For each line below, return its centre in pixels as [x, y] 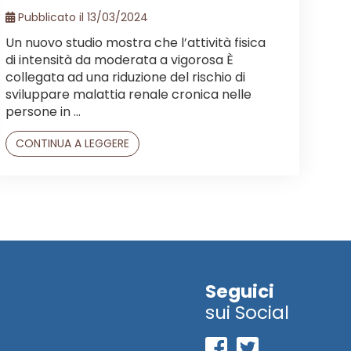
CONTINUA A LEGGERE [72, 143]
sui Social [247, 312]
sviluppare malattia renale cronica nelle [128, 94]
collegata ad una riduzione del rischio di [125, 77]
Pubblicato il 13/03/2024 [81, 17]
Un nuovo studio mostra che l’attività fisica [136, 42]
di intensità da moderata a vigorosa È [119, 60]
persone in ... [43, 111]
